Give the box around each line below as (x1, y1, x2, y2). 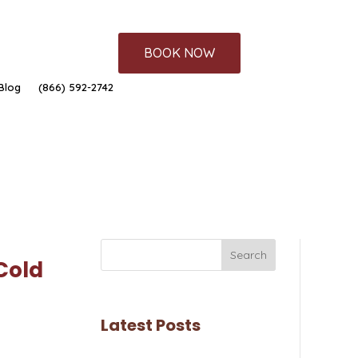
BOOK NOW (144, 44, 215, 61)
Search (230, 247, 268, 262)
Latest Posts (100, 313, 201, 336)
